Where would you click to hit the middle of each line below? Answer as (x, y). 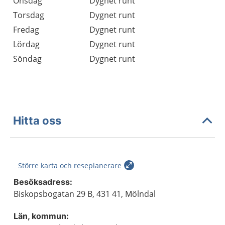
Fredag (26, 30)
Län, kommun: (41, 216)
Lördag (26, 44)
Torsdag (29, 15)
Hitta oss (37, 120)
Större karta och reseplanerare (70, 165)
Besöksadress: (43, 182)
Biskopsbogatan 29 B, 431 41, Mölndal (85, 194)
